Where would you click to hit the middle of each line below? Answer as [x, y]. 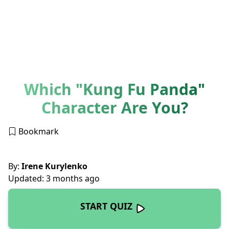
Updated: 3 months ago [54, 178]
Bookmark [38, 131]
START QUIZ [106, 206]
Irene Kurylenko [53, 166]
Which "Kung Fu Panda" [114, 89]
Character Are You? [114, 107]
